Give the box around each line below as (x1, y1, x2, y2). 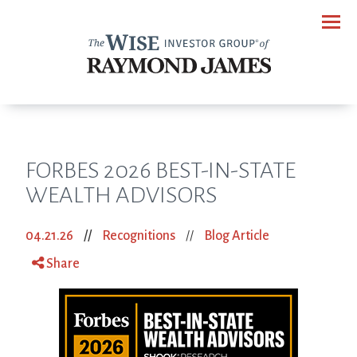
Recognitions (102, 229, 175, 243)
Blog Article (204, 229, 269, 243)
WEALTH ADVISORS (25, 182, 218, 207)
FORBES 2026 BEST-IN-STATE (25, 158, 296, 182)
